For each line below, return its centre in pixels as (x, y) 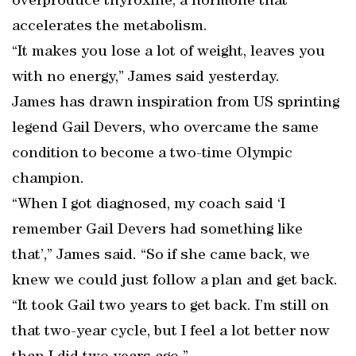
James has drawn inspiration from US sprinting (176, 103)
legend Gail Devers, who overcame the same (165, 129)
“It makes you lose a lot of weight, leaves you (168, 52)
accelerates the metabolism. (110, 27)
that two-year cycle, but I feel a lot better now (171, 332)
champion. (48, 180)
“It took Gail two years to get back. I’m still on (170, 307)
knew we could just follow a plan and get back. (175, 281)
